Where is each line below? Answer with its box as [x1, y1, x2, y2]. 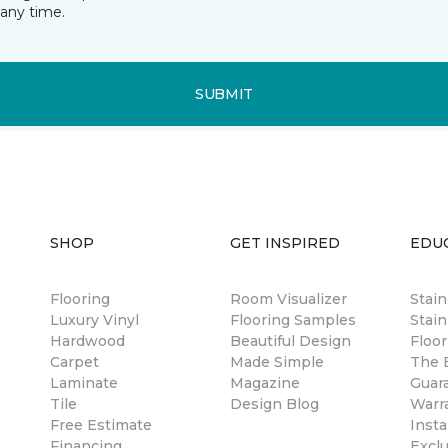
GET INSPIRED [230, 234, 340, 252]
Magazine [230, 374, 300, 392]
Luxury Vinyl [50, 311, 139, 329]
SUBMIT [194, 84, 254, 103]
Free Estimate [50, 416, 152, 434]
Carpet [50, 353, 99, 371]
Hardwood [50, 332, 125, 350]
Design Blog [230, 395, 319, 413]
